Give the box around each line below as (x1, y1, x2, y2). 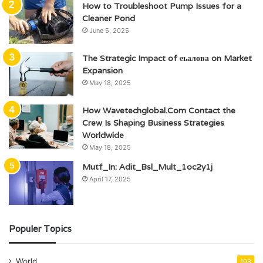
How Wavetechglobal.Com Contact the (82, 105, 235, 116)
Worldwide (82, 130, 124, 141)
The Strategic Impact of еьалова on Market (82, 53, 252, 64)
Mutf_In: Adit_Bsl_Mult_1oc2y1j (82, 161, 213, 173)
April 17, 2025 (89, 175, 131, 184)
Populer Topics (9, 223, 72, 235)
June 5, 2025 (89, 26, 129, 35)
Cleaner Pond (82, 13, 135, 24)
